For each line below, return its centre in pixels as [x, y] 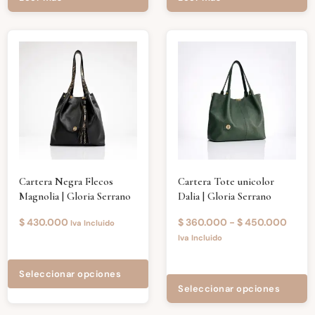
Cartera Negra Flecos [66, 182]
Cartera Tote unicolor [226, 182]
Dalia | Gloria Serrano [225, 197]
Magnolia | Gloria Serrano [75, 197]
